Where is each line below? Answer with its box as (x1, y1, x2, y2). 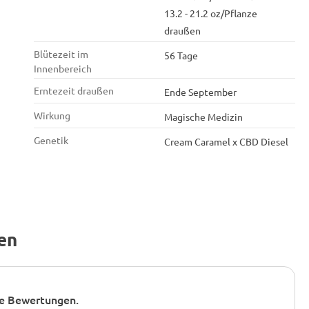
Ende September (164, 86, 237, 98)
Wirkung (33, 109, 70, 121)
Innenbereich (33, 62, 92, 74)
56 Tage (164, 49, 198, 61)
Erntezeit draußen (33, 84, 114, 97)
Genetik (33, 134, 68, 146)
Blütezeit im (33, 48, 88, 60)
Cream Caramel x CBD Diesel (164, 135, 288, 148)
